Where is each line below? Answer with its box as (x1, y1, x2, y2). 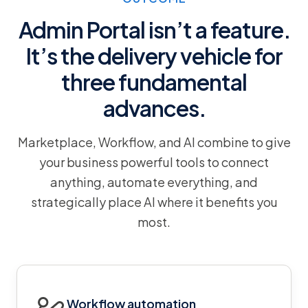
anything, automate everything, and (50, 173, 258, 190)
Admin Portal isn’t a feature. (18, 15, 290, 43)
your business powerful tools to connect (39, 153, 269, 170)
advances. (102, 93, 206, 122)
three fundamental (61, 67, 247, 96)
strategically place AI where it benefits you (30, 193, 278, 210)
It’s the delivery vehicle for (25, 41, 283, 69)
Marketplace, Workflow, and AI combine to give (17, 133, 291, 150)
